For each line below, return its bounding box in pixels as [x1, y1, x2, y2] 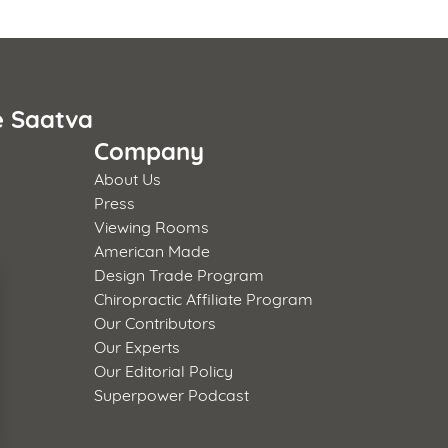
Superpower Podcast [94, 382, 250, 404]
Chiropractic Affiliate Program [94, 286, 314, 308]
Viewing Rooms [94, 214, 210, 236]
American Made [94, 238, 211, 260]
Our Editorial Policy [94, 358, 234, 380]
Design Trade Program [94, 262, 265, 284]
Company [94, 131, 205, 167]
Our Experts [94, 334, 181, 356]
